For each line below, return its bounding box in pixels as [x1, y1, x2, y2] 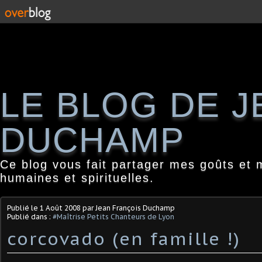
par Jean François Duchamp [81, 204, 175, 212]
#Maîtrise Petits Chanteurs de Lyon [53, 212, 174, 221]
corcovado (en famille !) [7, 227, 240, 250]
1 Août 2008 [40, 204, 81, 212]
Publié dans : [7, 212, 53, 221]
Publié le [7, 204, 40, 212]
